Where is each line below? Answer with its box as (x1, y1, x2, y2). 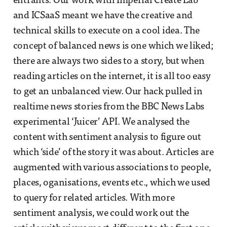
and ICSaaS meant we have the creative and (13, 11, 193, 21)
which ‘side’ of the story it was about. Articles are (13, 148, 214, 158)
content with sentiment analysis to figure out (13, 133, 201, 143)
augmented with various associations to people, (13, 163, 211, 173)
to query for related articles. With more (13, 194, 175, 204)
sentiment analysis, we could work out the (13, 209, 190, 219)
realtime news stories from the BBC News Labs (13, 102, 205, 112)
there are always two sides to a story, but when (13, 57, 205, 67)
